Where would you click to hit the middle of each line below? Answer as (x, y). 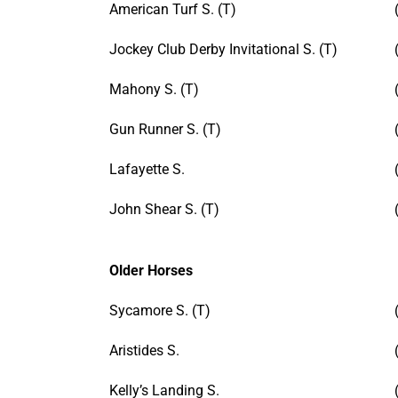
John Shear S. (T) (164, 209)
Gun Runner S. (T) (165, 129)
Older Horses (151, 270)
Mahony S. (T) (154, 89)
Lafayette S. (147, 169)
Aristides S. (144, 350)
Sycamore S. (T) (160, 310)
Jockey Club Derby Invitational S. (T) (223, 49)
